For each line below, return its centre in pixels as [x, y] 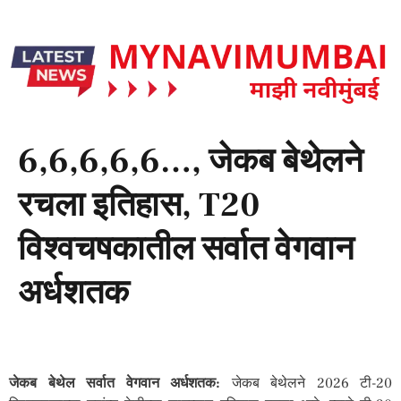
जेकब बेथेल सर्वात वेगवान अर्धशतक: [115, 384]
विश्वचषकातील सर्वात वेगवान [186, 250]
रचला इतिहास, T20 [139, 206]
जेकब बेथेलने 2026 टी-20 [306, 384]
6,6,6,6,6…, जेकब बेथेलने [191, 162]
